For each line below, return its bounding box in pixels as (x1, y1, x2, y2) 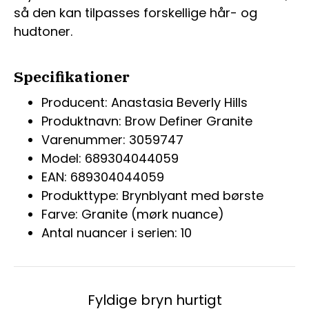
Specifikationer (14, 67, 130, 87)
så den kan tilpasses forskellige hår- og (14, 4, 257, 21)
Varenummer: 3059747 (41, 131, 183, 149)
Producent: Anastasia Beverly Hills (41, 94, 248, 112)
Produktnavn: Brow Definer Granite (41, 112, 252, 130)
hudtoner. (14, 23, 72, 40)
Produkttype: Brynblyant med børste (41, 187, 263, 205)
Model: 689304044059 (41, 150, 179, 168)
